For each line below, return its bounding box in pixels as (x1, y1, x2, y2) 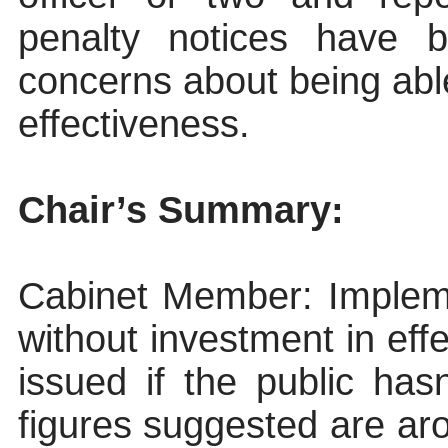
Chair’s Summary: (17, 189, 344, 232)
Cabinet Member (17, 275, 303, 318)
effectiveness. (17, 103, 250, 146)
